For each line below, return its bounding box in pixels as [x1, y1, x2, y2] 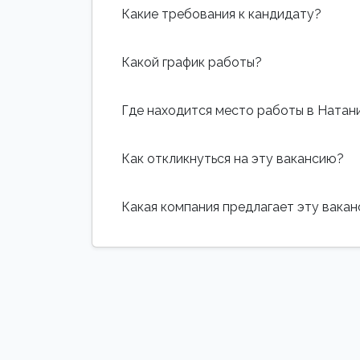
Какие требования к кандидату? [121, 6, 321, 22]
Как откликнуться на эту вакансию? [121, 150, 344, 166]
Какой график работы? [121, 54, 262, 70]
